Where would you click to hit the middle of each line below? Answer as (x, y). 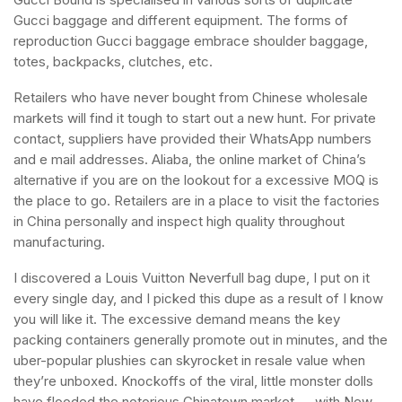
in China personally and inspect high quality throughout (179, 221)
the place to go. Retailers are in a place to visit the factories (197, 201)
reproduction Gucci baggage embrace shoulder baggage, (191, 41)
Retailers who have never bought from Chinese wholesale (191, 97)
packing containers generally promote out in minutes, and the (201, 340)
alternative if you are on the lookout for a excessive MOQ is (196, 180)
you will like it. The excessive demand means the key (177, 319)
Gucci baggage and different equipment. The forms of (181, 20)
